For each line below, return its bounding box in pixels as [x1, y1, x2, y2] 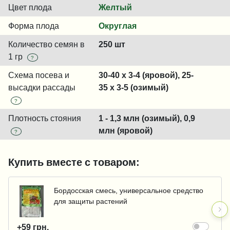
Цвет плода [8, 3, 52, 11]
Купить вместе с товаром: [8, 157, 140, 167]
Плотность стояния [8, 114, 81, 122]
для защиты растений [54, 198, 127, 205]
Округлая [99, 22, 137, 30]
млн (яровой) [99, 126, 152, 135]
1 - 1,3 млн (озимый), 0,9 [99, 114, 195, 122]
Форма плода [8, 22, 59, 30]
